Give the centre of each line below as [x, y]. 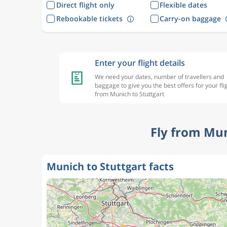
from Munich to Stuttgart [129, 94]
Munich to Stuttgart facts [110, 166]
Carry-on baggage [190, 18]
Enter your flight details [140, 63]
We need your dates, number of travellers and [159, 77]
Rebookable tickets [89, 18]
